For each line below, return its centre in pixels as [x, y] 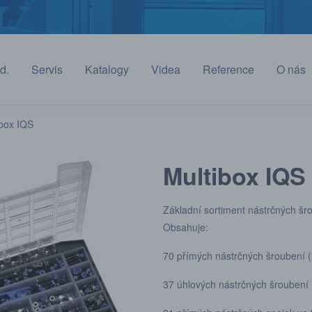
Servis [47, 69]
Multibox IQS [234, 175]
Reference [228, 69]
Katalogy [107, 69]
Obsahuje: [187, 227]
